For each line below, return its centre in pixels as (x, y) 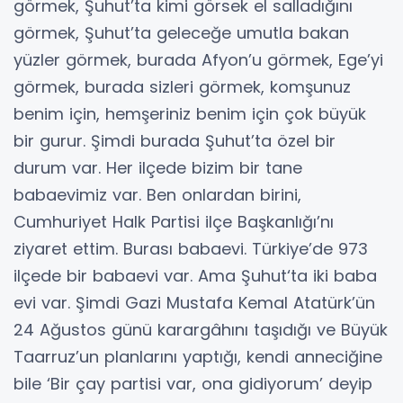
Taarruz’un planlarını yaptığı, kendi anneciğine (198, 357)
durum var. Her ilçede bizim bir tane (158, 168)
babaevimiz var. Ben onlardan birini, (157, 195)
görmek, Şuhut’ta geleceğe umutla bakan (181, 33)
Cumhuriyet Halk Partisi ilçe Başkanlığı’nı (174, 222)
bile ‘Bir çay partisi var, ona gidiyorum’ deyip (193, 384)
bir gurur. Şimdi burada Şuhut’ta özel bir (175, 141)
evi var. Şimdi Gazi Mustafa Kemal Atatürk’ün (194, 303)
